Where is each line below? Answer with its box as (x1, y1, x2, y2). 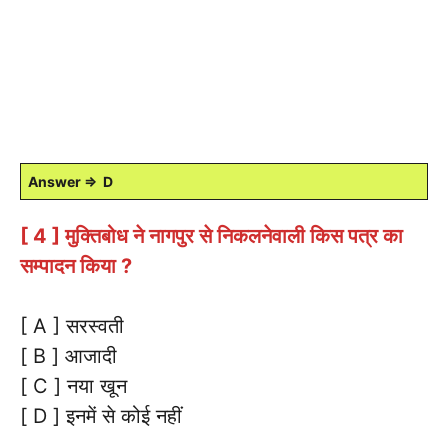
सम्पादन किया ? (20, 253, 132, 278)
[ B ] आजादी (20, 343, 117, 368)
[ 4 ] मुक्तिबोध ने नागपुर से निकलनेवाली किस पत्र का (20, 223, 403, 248)
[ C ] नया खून (20, 373, 127, 398)
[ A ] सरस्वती (20, 313, 124, 338)
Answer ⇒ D (28, 172, 113, 190)
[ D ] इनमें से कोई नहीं (20, 403, 182, 428)
